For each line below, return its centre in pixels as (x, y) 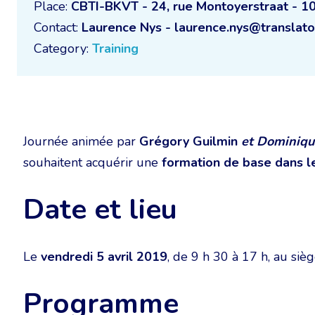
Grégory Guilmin (188, 141)
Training (115, 49)
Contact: (58, 27)
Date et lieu (100, 210)
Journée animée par (81, 141)
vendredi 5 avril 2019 (104, 257)
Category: (63, 49)
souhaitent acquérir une (92, 162)
